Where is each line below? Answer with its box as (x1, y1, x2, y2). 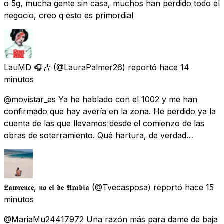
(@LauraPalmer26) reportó (53, 62, 157, 72)
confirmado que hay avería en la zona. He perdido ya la (4, 106, 216, 116)
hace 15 (185, 182, 214, 192)
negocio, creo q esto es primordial (4, 10, 133, 20)
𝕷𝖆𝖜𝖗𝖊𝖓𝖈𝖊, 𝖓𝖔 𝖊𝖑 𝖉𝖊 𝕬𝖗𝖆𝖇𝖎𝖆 (4, 182, 89, 192)
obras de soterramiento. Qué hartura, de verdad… (4, 130, 193, 140)
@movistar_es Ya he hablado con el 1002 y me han (4, 94, 197, 104)
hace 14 (159, 62, 189, 72)
